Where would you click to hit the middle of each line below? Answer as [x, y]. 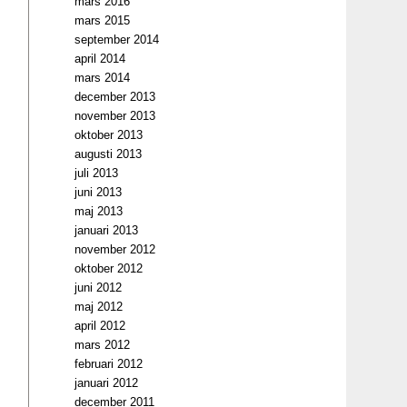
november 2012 [115, 249]
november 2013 [115, 116]
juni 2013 [99, 192]
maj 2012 [99, 307]
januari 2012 [107, 383]
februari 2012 [109, 364]
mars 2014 [103, 78]
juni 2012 [99, 288]
